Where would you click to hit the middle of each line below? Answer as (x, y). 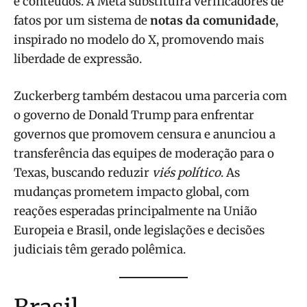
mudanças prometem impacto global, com (132, 192)
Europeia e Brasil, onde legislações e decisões (139, 230)
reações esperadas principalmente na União (135, 211)
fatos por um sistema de (82, 20)
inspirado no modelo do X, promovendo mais (139, 39)
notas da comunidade (213, 20)
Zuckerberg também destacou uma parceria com (150, 96)
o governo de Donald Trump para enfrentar (134, 115)
